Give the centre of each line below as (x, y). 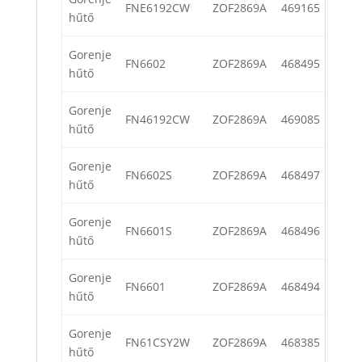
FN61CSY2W (158, 343)
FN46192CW (158, 120)
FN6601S (149, 231)
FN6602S (149, 175)
